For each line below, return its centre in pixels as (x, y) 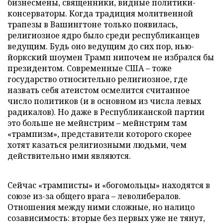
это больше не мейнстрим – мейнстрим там (97, 123)
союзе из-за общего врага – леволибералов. (94, 196)
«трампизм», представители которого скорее (100, 134)
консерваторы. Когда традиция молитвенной (100, 13)
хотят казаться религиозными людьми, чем (97, 145)
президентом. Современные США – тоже (90, 68)
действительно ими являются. (69, 156)
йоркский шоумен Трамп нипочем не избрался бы (111, 57)
